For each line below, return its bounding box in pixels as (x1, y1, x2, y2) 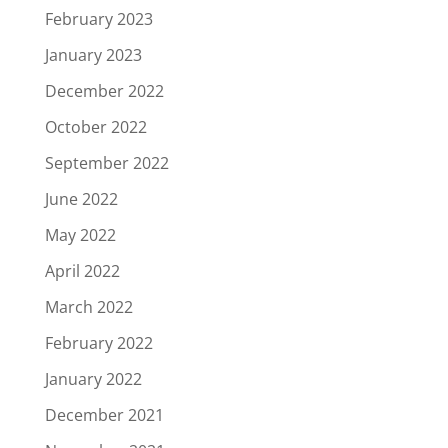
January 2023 (44, 44, 142, 67)
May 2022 (44, 224, 116, 247)
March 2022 (44, 296, 133, 319)
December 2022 (44, 80, 164, 103)
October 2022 (44, 116, 147, 139)
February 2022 (44, 332, 153, 355)
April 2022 (44, 260, 120, 283)
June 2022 (44, 188, 118, 211)
